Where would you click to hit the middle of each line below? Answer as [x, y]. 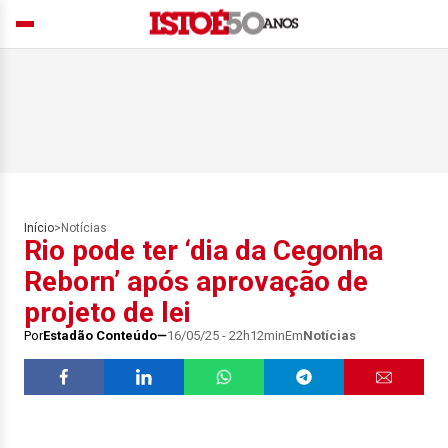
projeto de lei [107, 312]
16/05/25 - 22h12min [226, 335]
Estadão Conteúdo [100, 335]
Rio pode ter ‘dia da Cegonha [203, 250]
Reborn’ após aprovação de [196, 281]
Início [39, 228]
